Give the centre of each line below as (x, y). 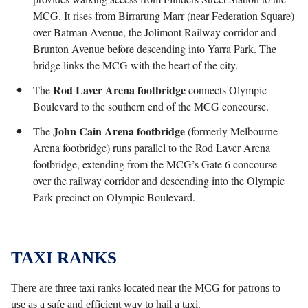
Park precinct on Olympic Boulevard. (114, 197)
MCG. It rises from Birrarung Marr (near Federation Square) (164, 15)
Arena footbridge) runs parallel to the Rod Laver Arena (152, 147)
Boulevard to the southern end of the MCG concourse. (151, 106)
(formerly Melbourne (231, 131)
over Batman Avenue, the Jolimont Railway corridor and (155, 32)
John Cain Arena (93, 131)
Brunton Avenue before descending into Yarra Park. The (155, 48)
